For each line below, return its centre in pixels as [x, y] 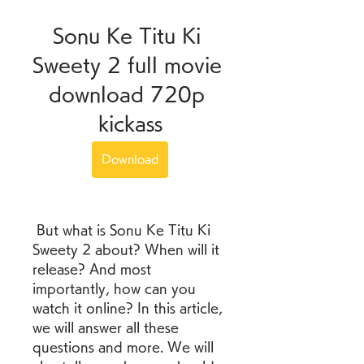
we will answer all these [106, 327]
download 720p [127, 94]
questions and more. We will [123, 347]
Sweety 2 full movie [127, 65]
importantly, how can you [114, 288]
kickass [130, 123]
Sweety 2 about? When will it [126, 249]
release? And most [92, 269]
